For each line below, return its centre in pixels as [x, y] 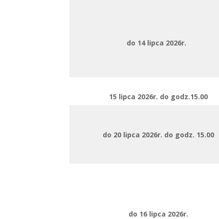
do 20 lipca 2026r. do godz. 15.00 [158, 135]
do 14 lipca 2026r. [157, 43]
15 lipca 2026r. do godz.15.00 [158, 97]
